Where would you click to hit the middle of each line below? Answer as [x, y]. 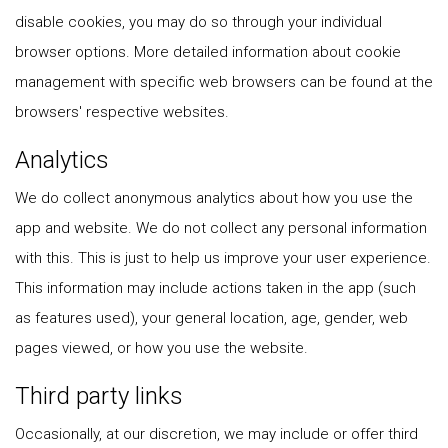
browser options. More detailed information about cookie [208, 52]
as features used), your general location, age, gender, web [211, 318]
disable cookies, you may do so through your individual [198, 22]
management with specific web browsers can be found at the [224, 82]
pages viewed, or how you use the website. [161, 348]
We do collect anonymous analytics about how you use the [214, 198]
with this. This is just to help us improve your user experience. [223, 258]
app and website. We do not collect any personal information [221, 228]
